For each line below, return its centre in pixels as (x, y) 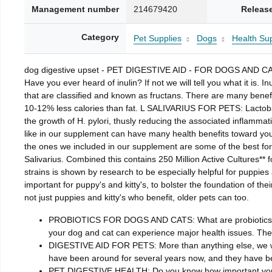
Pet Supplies (158, 38)
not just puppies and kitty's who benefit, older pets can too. (137, 197)
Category (100, 37)
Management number (75, 9)
